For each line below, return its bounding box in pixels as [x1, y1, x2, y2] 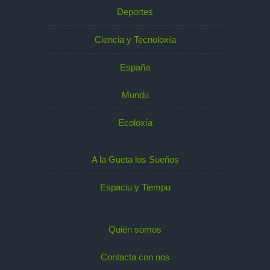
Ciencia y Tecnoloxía [94, 34, 176, 45]
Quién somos [108, 224, 162, 235]
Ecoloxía [118, 117, 152, 128]
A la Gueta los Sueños [91, 154, 179, 165]
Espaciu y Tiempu [99, 182, 171, 193]
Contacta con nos [100, 252, 170, 263]
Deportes [117, 6, 153, 17]
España [120, 61, 150, 72]
